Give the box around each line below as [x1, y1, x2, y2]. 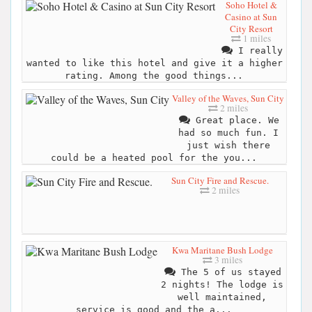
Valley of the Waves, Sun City [172, 91, 284, 104]
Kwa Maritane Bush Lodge [171, 243, 273, 256]
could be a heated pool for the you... [50, 152, 257, 163]
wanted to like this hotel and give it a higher [26, 57, 283, 68]
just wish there [186, 139, 270, 150]
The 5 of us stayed [175, 266, 281, 277]
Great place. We [189, 114, 279, 125]
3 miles [212, 253, 242, 266]
